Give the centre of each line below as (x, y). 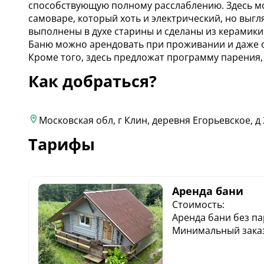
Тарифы (62, 144)
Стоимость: (198, 205)
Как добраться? (93, 81)
